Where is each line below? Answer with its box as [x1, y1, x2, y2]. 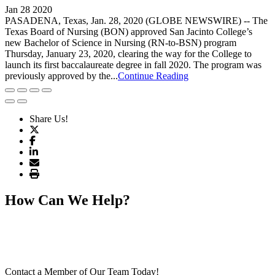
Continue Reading [118, 71, 188, 82]
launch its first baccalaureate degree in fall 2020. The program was [5, 60, 261, 71]
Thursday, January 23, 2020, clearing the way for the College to [5, 48, 252, 60]
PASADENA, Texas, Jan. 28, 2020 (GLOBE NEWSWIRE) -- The [5, 15, 268, 26]
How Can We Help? [5, 192, 130, 209]
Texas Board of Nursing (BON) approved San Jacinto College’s [5, 26, 252, 37]
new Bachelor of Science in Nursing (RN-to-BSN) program [5, 37, 236, 48]
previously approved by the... [5, 71, 118, 82]
